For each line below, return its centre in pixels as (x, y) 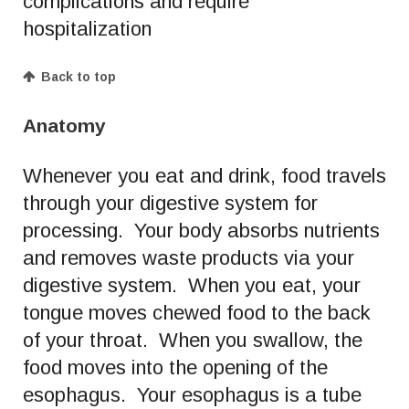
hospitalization (87, 28)
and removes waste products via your (189, 257)
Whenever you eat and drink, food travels (204, 175)
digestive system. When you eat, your (192, 285)
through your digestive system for (170, 203)
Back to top (79, 76)
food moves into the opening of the (175, 367)
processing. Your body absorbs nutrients (201, 230)
